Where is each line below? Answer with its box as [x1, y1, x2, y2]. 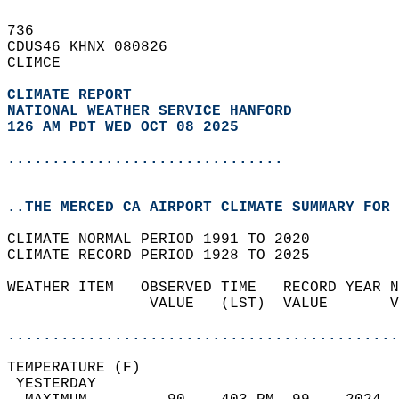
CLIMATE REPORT [7, 87, 141, 103]
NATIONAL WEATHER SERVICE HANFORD [7, 103, 292, 119]
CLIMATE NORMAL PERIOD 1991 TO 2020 [7, 232, 328, 248]
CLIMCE [7, 55, 78, 71]
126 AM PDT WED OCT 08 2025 [7, 119, 239, 135]
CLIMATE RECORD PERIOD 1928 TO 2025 [7, 248, 328, 264]
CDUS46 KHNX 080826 [7, 39, 185, 55]
